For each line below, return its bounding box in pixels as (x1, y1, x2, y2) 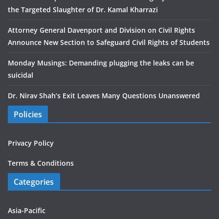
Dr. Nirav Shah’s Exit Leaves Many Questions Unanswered (8, 91, 200, 100)
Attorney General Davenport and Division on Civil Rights (8, 25, 195, 35)
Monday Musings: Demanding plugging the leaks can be (8, 58, 194, 67)
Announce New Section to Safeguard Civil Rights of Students (8, 38, 210, 47)
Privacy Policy (8, 138, 54, 148)
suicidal (8, 70, 33, 80)
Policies (14, 109, 43, 120)
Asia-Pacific (8, 206, 45, 215)
